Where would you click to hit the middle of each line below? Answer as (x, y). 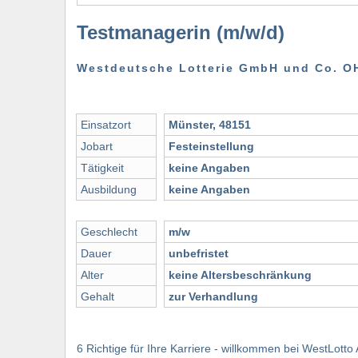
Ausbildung (109, 190)
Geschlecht (109, 232)
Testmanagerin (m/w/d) (181, 33)
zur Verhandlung (213, 297)
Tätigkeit (102, 168)
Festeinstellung (211, 147)
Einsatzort (106, 125)
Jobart (97, 147)
